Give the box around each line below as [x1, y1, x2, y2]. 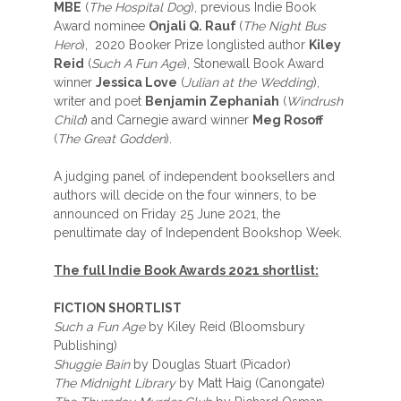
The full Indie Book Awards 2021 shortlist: [54, 263, 319, 277]
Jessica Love [96, 75, 177, 90]
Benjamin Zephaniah [145, 94, 279, 108]
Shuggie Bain [54, 357, 130, 371]
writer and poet [54, 94, 145, 108]
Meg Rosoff [252, 113, 323, 127]
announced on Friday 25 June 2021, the [54, 207, 280, 221]
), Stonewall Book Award [183, 56, 324, 71]
